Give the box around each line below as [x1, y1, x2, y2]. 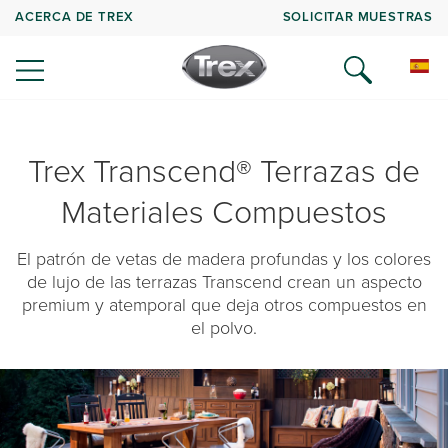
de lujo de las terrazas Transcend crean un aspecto [26, 269, 422, 293]
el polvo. [191, 315, 257, 339]
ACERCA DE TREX [15, 6, 135, 26]
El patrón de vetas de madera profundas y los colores [17, 246, 431, 270]
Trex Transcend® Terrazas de [28, 147, 420, 192]
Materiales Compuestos [61, 188, 387, 233]
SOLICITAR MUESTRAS [282, 6, 433, 26]
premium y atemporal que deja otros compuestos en [21, 292, 427, 316]
